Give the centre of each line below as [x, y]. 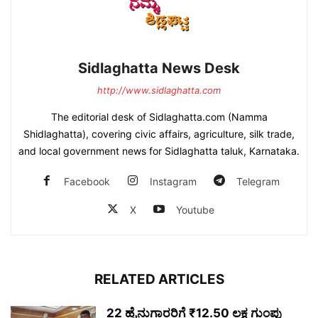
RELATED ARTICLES [159, 280]
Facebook [87, 182]
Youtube [195, 210]
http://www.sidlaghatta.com [159, 91]
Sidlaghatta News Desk [159, 68]
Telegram [258, 182]
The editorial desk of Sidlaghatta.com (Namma [159, 117]
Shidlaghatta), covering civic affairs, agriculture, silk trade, [159, 134]
